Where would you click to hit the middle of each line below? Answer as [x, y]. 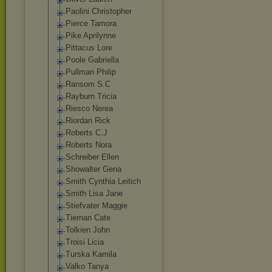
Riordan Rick [88, 121]
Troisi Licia [85, 242]
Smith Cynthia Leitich [103, 181]
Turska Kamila [91, 254]
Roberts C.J [87, 133]
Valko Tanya [87, 266]
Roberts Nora [89, 145]
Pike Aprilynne [91, 36]
